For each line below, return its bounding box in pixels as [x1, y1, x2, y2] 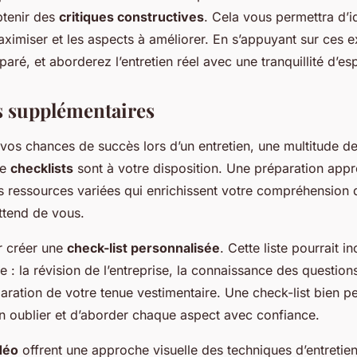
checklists [10, 160, 73, 177]
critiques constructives [59, 9, 204, 25]
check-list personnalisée [67, 240, 220, 257]
